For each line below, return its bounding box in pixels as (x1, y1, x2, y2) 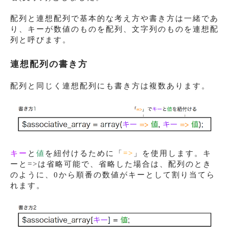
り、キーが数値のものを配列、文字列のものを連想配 (10, 25, 219, 34)
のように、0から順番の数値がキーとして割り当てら (10, 170, 215, 179)
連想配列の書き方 (10, 59, 88, 70)
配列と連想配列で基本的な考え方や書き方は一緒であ (10, 14, 219, 23)
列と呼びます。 (10, 36, 71, 44)
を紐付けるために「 (45, 149, 123, 157)
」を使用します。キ (133, 149, 212, 157)
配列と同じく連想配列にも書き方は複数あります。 (10, 82, 210, 90)
